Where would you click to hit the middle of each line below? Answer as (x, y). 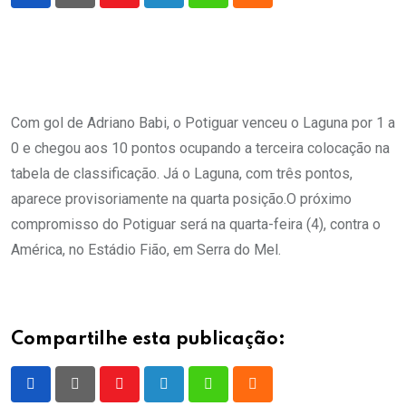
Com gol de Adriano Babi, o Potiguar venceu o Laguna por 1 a (203, 123)
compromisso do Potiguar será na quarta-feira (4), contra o (196, 224)
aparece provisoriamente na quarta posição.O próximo (181, 199)
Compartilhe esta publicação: (148, 340)
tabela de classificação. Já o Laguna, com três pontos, (182, 174)
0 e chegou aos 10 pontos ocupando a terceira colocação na (200, 148)
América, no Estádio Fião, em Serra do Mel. (146, 250)
